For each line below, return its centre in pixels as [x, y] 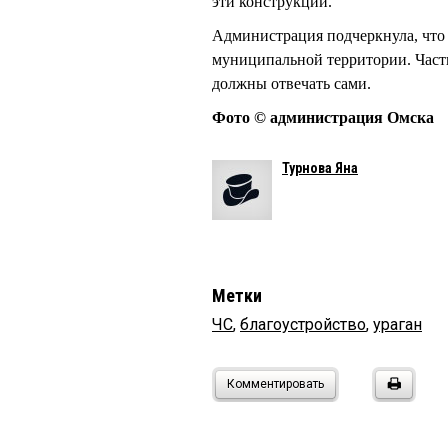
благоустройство [303, 325]
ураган [397, 325]
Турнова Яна [320, 168]
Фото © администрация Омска [323, 118]
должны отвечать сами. [293, 84]
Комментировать [275, 384]
